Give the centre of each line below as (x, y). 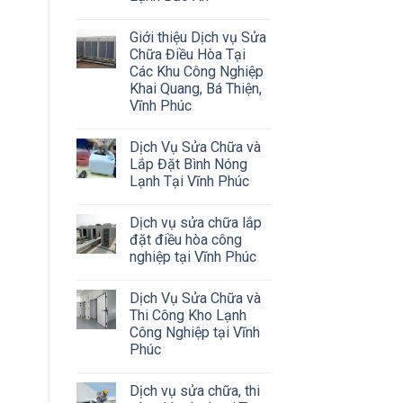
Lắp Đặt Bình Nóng (188, 164)
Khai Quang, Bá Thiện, (195, 88)
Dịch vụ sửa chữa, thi (194, 390)
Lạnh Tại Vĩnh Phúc (189, 181)
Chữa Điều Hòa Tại (187, 54)
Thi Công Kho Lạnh (188, 315)
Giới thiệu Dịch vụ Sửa (197, 37)
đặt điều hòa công (185, 239)
